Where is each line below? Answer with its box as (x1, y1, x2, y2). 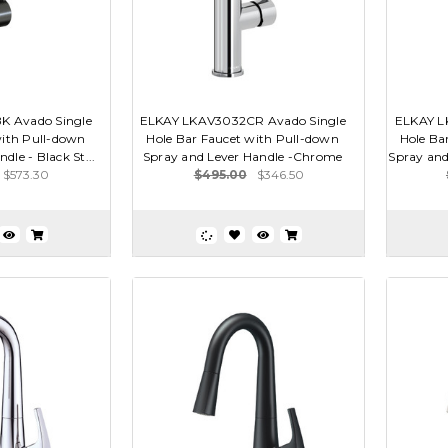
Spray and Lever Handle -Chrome (142, 149, 343, 165)
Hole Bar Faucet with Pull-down (146, 131, 339, 147)
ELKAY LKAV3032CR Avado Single (139, 113, 346, 129)
